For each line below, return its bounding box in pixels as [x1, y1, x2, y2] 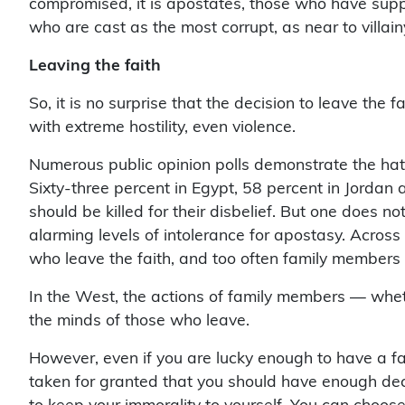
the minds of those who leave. [29, 304, 250, 320]
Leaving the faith [29, 49, 161, 65]
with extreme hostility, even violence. [29, 110, 296, 127]
